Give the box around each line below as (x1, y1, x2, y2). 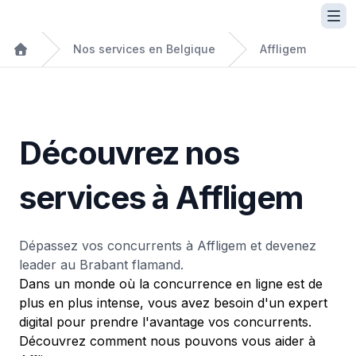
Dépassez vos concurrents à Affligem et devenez (19, 238, 316, 253)
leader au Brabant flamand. (19, 257, 184, 273)
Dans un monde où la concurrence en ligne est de (19, 276, 323, 292)
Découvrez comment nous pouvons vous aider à (19, 333, 315, 349)
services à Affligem (19, 178, 303, 217)
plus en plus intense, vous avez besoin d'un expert (19, 295, 327, 311)
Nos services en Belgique (73, 42, 215, 56)
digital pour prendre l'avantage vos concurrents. (19, 314, 311, 330)
